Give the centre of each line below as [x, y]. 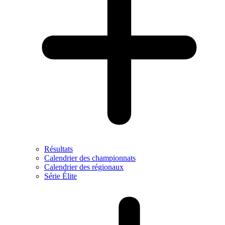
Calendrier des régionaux [84, 167]
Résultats [59, 149]
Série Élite [61, 176]
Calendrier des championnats [90, 158]
